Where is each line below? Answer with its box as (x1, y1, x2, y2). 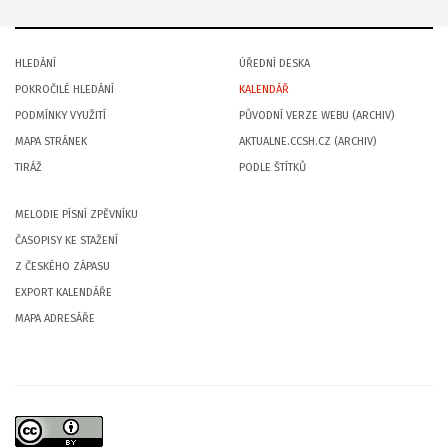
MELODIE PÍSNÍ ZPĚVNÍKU (15, 208, 138, 222)
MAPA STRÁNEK (15, 135, 87, 149)
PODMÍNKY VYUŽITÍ (15, 109, 106, 123)
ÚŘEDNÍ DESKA (239, 57, 310, 71)
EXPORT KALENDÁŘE (15, 286, 112, 300)
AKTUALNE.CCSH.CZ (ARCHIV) (239, 135, 376, 149)
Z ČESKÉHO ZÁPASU (15, 260, 110, 274)
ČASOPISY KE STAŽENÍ (15, 234, 118, 248)
